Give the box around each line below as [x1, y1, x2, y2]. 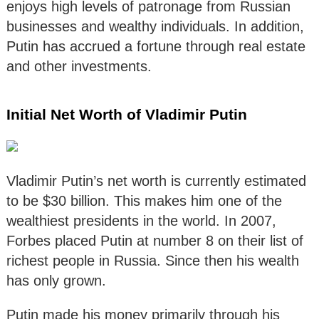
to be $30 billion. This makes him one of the [6, 193, 282, 209]
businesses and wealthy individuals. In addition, [6, 19, 304, 35]
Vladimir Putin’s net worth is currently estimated [6, 173, 306, 189]
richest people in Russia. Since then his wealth [6, 253, 299, 269]
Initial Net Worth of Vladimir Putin [6, 106, 247, 123]
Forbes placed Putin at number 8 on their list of [6, 233, 303, 249]
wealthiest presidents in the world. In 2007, [6, 213, 276, 229]
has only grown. [6, 273, 106, 289]
